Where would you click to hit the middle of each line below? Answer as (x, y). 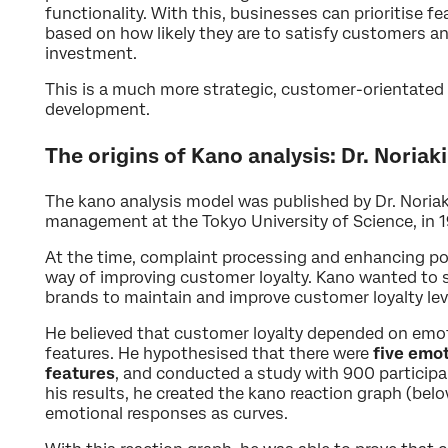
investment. (91, 54)
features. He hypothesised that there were (209, 354)
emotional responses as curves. (166, 414)
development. (97, 110)
